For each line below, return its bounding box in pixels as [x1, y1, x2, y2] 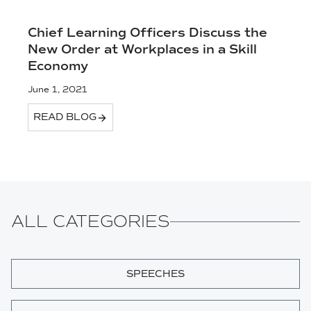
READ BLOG [33, 111, 96, 123]
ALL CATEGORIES [11, 212, 170, 231]
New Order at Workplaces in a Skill [28, 42, 257, 57]
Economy [28, 58, 88, 74]
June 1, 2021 [28, 85, 87, 94]
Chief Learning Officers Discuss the [28, 25, 267, 40]
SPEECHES [126, 268, 185, 280]
